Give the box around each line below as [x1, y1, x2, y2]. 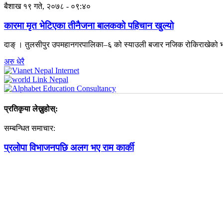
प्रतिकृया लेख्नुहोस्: [4, 104, 58, 113]
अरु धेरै [4, 57, 24, 66]
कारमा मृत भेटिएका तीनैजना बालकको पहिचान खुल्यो [4, 20, 174, 31]
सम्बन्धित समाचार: [4, 123, 55, 132]
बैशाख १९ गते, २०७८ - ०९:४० [4, 1, 91, 10]
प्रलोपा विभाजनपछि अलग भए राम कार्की [4, 142, 134, 153]
